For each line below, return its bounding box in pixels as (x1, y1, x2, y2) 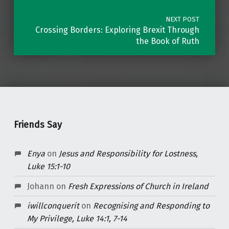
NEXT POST (165, 15, 199, 23)
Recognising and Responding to (93, 200, 210, 211)
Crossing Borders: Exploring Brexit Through (35, 25, 199, 35)
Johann (27, 181, 54, 191)
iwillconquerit (27, 200, 79, 211)
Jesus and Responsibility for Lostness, (58, 149, 198, 159)
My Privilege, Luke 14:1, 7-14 (27, 213, 127, 223)
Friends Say (13, 119, 62, 131)
